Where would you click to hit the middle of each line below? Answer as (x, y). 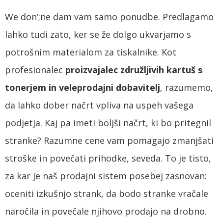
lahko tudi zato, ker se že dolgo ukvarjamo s (98, 34)
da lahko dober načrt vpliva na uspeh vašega (99, 105)
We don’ (22, 16)
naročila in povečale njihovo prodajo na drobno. (106, 211)
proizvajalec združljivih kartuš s (134, 69)
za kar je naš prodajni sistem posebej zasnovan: (106, 176)
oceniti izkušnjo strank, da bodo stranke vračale (107, 193)
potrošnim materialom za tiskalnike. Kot (91, 52)
